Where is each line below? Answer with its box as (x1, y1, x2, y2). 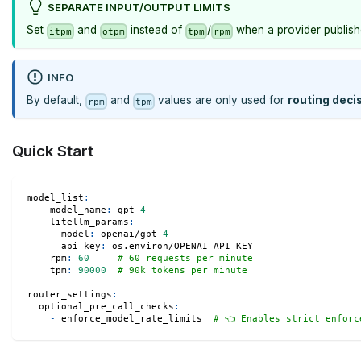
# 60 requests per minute (117, 253, 253, 264)
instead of (127, 23, 185, 37)
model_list (27, 193, 84, 204)
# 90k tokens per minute (117, 265, 247, 276)
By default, (27, 93, 85, 107)
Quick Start (12, 141, 93, 160)
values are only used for (155, 93, 288, 107)
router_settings (27, 289, 112, 301)
